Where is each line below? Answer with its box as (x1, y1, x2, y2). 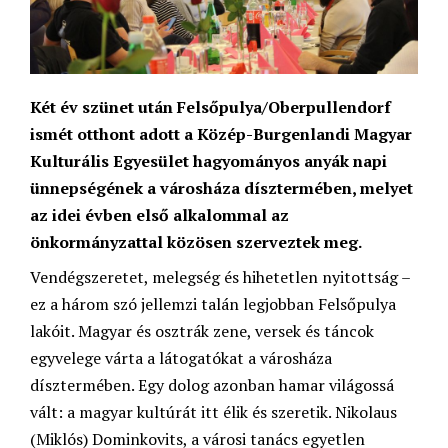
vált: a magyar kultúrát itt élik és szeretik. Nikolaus (30, 400, 397, 423)
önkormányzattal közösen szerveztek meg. (30, 230, 362, 253)
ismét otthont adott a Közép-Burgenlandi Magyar (30, 122, 412, 145)
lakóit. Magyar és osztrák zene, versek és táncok (30, 319, 374, 342)
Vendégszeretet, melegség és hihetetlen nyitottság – (30, 265, 410, 288)
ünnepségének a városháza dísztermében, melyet (30, 176, 413, 199)
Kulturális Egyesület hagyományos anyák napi (30, 149, 387, 172)
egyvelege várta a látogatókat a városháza (30, 346, 332, 369)
